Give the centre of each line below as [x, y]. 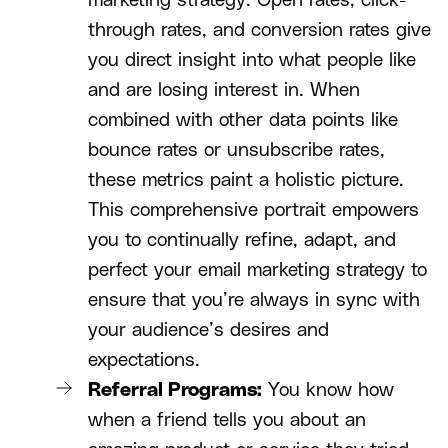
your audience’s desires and [208, 331]
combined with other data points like [243, 121]
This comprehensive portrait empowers [253, 211]
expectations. [144, 361]
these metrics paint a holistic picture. [246, 181]
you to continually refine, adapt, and [242, 241]
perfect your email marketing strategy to [257, 271]
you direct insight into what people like [252, 61]
